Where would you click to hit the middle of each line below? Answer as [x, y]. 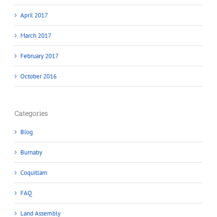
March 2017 [36, 35]
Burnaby [31, 153]
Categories [31, 113]
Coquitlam [34, 173]
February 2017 [39, 56]
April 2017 [34, 15]
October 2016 [39, 76]
